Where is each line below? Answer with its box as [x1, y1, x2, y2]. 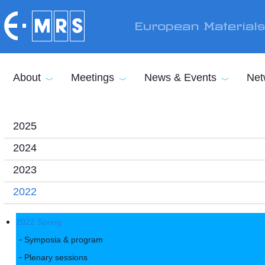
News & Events [144, 72, 216, 83]
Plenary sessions [24, 253, 88, 262]
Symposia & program [24, 235, 103, 244]
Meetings [71, 72, 114, 83]
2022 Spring [16, 217, 62, 227]
